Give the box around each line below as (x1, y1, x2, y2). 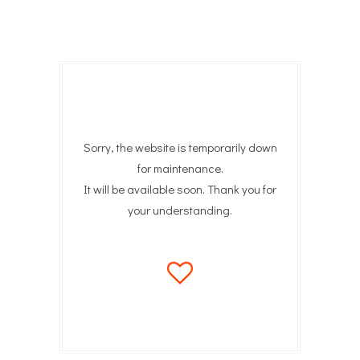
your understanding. (128, 202, 232, 218)
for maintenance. (137, 160, 223, 176)
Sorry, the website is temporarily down (83, 139, 277, 155)
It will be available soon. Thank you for (84, 181, 276, 197)
